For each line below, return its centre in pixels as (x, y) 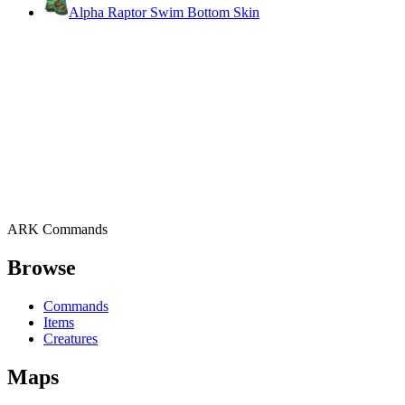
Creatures (71, 338)
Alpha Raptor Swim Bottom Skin (164, 12)
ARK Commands (57, 229)
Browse (42, 267)
